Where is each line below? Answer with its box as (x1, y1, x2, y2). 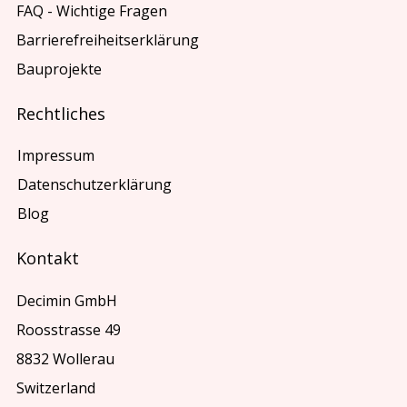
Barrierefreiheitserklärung (16, 29, 200, 50)
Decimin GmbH (16, 290, 118, 311)
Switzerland (16, 377, 96, 398)
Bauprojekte (16, 58, 103, 79)
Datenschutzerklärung (16, 174, 175, 195)
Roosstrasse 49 (16, 319, 122, 340)
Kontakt (16, 247, 80, 270)
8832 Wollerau (16, 348, 115, 369)
